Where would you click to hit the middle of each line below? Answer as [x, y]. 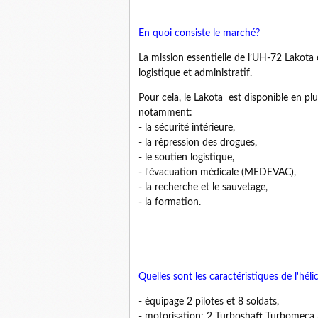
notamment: [165, 113]
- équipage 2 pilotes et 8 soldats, [209, 302]
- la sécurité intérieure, [187, 128]
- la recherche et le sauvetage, [203, 187]
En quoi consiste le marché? [199, 33]
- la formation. [170, 202]
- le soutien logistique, [186, 158]
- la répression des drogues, [198, 143]
